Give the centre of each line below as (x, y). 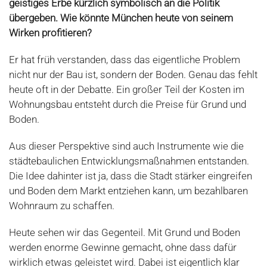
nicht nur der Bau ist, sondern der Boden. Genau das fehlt (133, 75)
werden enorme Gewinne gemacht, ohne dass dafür (123, 248)
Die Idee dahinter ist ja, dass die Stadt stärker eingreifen (131, 176)
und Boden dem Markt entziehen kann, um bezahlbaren (128, 191)
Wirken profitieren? (50, 33)
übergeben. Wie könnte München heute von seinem (121, 18)
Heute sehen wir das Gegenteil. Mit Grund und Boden (125, 233)
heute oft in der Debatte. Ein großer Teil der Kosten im (127, 90)
